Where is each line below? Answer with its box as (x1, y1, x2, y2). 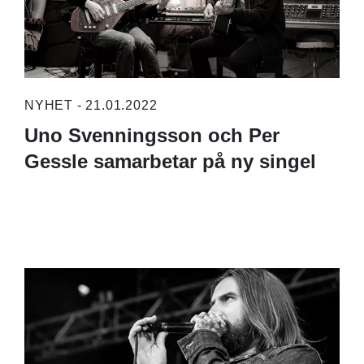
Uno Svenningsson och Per (24, 123, 279, 146)
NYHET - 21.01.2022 (24, 97, 158, 112)
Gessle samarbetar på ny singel (24, 149, 316, 172)
